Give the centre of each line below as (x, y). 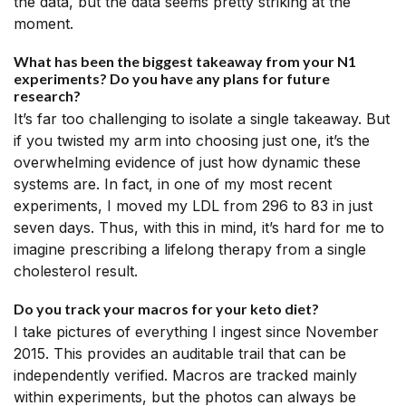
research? (47, 96)
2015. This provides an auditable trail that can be (180, 353)
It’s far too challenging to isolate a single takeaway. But (202, 119)
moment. (43, 24)
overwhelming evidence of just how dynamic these (187, 162)
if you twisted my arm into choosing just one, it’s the (192, 140)
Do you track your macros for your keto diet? (166, 309)
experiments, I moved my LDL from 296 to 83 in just (193, 206)
